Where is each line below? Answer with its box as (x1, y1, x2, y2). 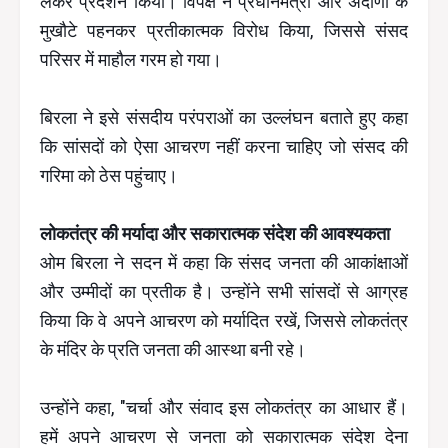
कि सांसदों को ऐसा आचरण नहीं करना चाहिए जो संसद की (40, 136, 408, 157)
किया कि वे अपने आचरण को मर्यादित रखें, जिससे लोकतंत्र (40, 310, 408, 331)
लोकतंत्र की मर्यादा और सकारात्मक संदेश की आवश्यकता (40, 223, 390, 244)
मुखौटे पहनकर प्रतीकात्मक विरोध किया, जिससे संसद (40, 20, 408, 41)
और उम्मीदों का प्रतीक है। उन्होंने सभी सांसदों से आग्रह (40, 281, 408, 302)
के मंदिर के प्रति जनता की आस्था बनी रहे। (40, 339, 306, 360)
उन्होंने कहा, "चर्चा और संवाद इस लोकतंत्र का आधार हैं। (40, 397, 408, 418)
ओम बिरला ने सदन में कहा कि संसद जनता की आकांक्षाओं (40, 252, 408, 273)
